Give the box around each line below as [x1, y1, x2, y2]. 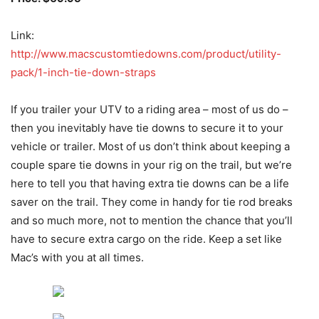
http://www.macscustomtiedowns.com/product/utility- [11, 47, 281, 61]
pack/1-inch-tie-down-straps [11, 66, 156, 80]
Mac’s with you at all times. [11, 251, 144, 265]
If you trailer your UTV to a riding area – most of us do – [11, 103, 288, 117]
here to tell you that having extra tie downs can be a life [11, 177, 289, 191]
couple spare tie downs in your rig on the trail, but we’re [11, 158, 292, 172]
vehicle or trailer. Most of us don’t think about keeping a [11, 140, 290, 154]
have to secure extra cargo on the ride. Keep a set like [11, 232, 282, 246]
